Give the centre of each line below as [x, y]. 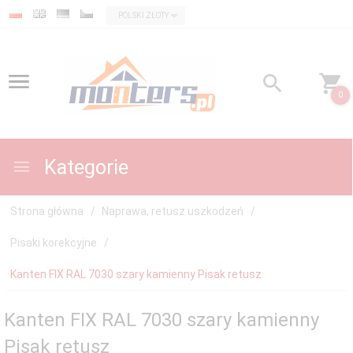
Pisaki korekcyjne [54, 243]
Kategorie [84, 167]
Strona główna [47, 211]
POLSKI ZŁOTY [144, 15]
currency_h [128, 11]
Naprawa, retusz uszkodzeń [173, 211]
